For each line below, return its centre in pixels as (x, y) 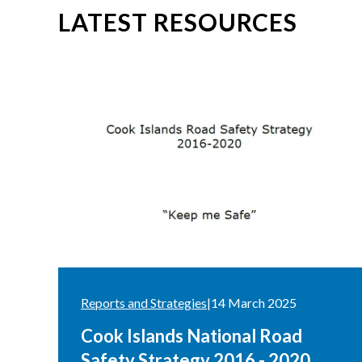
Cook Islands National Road (192, 336)
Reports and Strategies (144, 303)
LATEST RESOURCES (178, 21)
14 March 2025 (254, 303)
